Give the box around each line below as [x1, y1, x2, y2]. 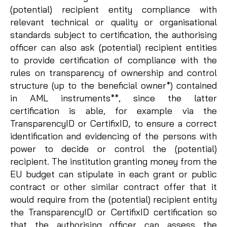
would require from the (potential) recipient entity [10, 193, 217, 205]
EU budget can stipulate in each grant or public [10, 168, 217, 180]
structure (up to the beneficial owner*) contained [10, 79, 217, 91]
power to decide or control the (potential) [10, 142, 217, 155]
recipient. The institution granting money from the [10, 155, 217, 167]
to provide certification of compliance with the [10, 54, 217, 66]
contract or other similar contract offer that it [10, 180, 217, 193]
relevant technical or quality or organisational [10, 16, 217, 28]
